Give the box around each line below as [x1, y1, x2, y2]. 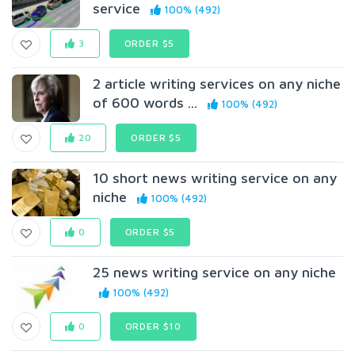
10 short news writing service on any [93, 170, 338, 186]
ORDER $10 [124, 320, 182, 332]
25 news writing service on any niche [93, 264, 337, 281]
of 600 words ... [93, 94, 198, 111]
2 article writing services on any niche [93, 75, 342, 92]
